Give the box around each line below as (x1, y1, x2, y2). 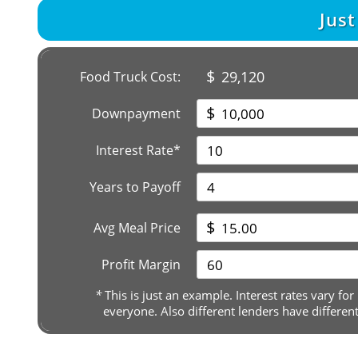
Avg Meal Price (93, 219, 181, 237)
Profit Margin (101, 256, 181, 273)
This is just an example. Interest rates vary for (101, 287, 354, 303)
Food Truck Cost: (80, 68, 181, 86)
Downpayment (92, 105, 181, 122)
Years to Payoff (89, 178, 181, 196)
